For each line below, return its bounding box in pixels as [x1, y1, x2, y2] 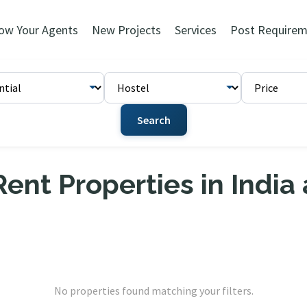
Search [136, 113, 171, 127]
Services [174, 22, 217, 38]
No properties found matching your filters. [53, 284, 254, 297]
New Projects [91, 22, 161, 38]
